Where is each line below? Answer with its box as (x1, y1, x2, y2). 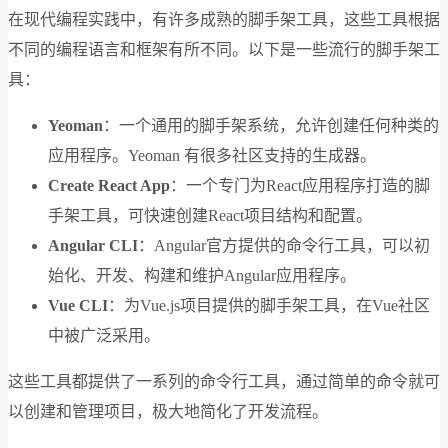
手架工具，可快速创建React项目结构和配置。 (48, 207, 372, 225)
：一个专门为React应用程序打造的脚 (170, 177, 430, 195)
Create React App (48, 177, 170, 195)
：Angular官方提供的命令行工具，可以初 (138, 237, 430, 255)
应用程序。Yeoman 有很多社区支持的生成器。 (48, 147, 376, 165)
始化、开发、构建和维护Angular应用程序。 (48, 267, 356, 285)
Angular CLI (48, 237, 138, 255)
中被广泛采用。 (48, 327, 160, 345)
